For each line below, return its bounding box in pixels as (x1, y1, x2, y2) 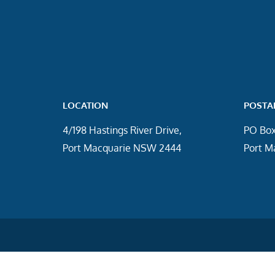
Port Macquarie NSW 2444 (63, 141, 181, 154)
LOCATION (63, 99, 108, 111)
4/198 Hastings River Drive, (63, 123, 182, 136)
